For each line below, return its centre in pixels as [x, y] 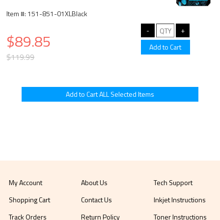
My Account [26, 182]
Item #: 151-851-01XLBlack [47, 14]
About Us [95, 182]
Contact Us [97, 200]
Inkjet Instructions [179, 200]
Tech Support [173, 182]
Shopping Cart [30, 200]
